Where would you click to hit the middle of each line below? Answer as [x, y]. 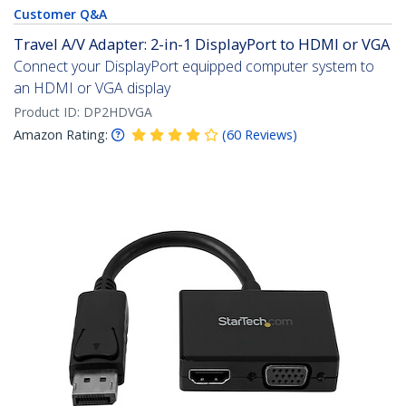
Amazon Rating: [61, 135]
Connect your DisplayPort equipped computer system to [194, 67]
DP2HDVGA [118, 112]
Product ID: [48, 112]
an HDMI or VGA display [92, 88]
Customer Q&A [60, 14]
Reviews [269, 135]
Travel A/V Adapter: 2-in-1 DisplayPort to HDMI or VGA [202, 44]
